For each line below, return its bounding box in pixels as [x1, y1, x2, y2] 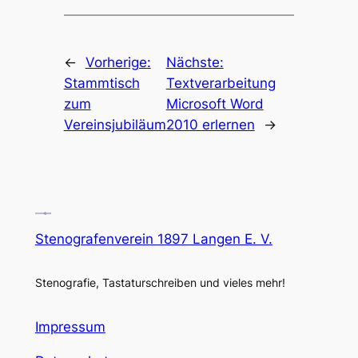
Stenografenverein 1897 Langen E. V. [34, 230, 272, 247]
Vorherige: [85, 54, 151, 70]
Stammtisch [63, 74, 140, 91]
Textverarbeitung [165, 74, 276, 91]
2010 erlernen [165, 116, 255, 133]
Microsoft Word [165, 95, 264, 112]
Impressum [34, 319, 105, 336]
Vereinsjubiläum [63, 116, 166, 133]
